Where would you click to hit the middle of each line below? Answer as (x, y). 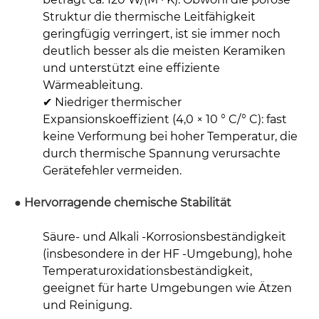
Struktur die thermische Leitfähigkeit (149, 17)
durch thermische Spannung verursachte (162, 154)
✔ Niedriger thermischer (112, 103)
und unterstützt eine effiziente (131, 68)
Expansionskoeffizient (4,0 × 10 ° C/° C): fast (165, 120)
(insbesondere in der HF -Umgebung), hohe (168, 254)
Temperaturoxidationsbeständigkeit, (147, 271)
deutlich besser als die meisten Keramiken (164, 51)
